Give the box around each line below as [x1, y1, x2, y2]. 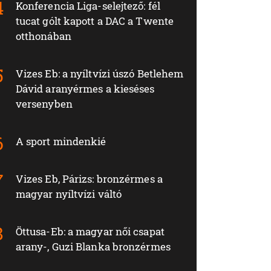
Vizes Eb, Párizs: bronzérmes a [15, 172, 163, 186]
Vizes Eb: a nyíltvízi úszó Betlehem [15, 67, 184, 81]
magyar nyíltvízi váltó [15, 187, 122, 201]
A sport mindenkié [15, 134, 106, 149]
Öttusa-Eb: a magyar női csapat [15, 224, 165, 239]
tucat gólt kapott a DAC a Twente [15, 14, 174, 28]
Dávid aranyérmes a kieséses [15, 82, 155, 96]
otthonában [15, 29, 71, 44]
